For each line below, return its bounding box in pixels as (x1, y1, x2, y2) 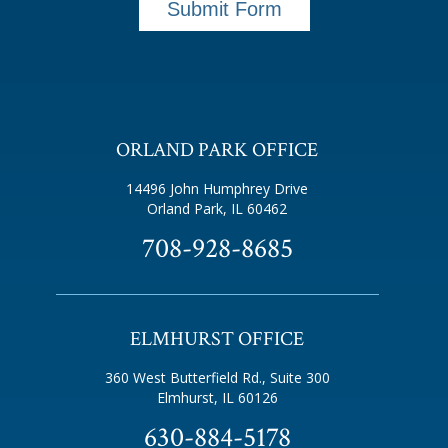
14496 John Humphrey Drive (126, 179, 309, 198)
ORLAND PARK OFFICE (116, 137, 319, 163)
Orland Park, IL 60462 (147, 199, 288, 218)
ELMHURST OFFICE (130, 326, 305, 352)
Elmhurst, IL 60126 (156, 388, 278, 407)
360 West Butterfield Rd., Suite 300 (104, 368, 330, 387)
